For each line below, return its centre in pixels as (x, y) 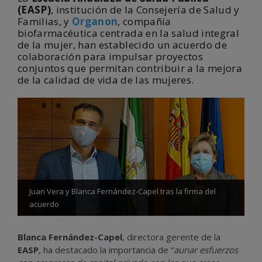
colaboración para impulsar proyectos (110, 56)
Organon (95, 21)
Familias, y (45, 21)
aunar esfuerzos (206, 249)
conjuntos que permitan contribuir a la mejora (130, 68)
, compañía (144, 21)
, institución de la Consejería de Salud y (145, 10)
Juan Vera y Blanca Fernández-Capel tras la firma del (123, 191)
